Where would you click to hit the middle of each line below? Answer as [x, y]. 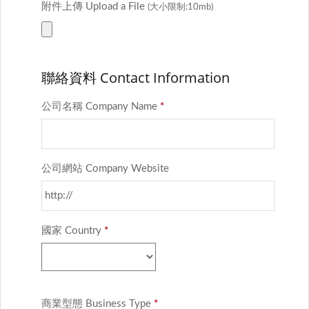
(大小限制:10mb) [180, 7]
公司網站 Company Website [105, 168]
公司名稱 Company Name [101, 106]
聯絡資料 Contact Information [136, 77]
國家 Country [73, 230]
